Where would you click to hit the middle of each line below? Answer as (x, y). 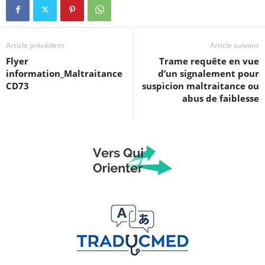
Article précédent (35, 45)
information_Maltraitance (64, 73)
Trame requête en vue (209, 61)
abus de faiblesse (221, 98)
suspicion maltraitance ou (201, 86)
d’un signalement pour (209, 73)
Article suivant (235, 45)
